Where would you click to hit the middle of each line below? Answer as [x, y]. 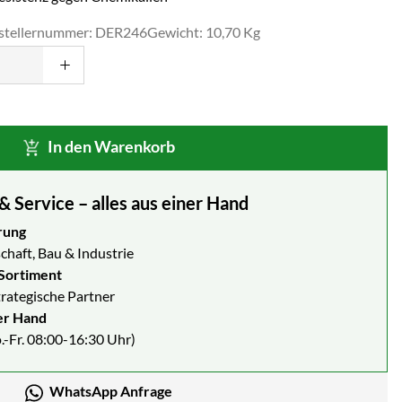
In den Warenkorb [112, 146]
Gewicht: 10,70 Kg [204, 31]
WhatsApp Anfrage [110, 390]
